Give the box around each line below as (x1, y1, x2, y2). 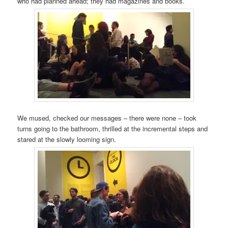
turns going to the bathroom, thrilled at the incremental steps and (17, 124, 208, 134)
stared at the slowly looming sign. (17, 134, 117, 145)
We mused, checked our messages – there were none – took (17, 113, 197, 123)
